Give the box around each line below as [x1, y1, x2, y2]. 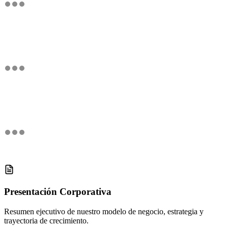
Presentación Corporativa [4, 186, 111, 197]
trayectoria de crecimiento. [4, 216, 89, 225]
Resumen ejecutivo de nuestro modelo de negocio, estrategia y [4, 207, 204, 216]
